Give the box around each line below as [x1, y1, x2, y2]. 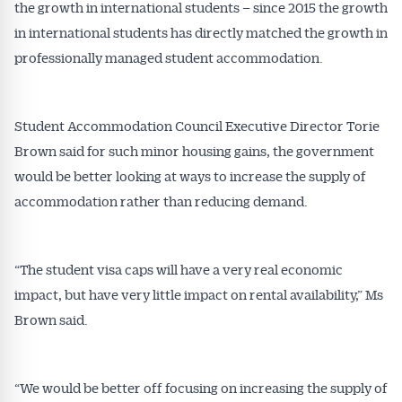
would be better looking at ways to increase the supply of [14, 167, 366, 185]
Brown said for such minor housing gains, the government [14, 142, 374, 160]
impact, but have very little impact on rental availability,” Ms [14, 285, 383, 303]
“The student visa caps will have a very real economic [14, 260, 343, 278]
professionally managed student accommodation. [14, 48, 323, 66]
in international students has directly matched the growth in [14, 23, 388, 41]
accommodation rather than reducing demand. [14, 192, 308, 210]
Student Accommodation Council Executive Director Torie [14, 117, 380, 135]
